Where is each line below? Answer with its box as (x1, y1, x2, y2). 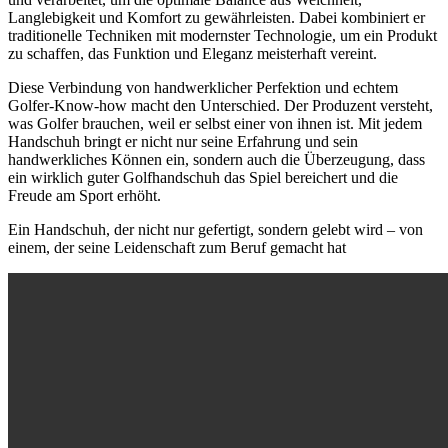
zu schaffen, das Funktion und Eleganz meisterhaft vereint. (8, 45, 377, 63)
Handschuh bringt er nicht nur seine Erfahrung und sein (8, 133, 358, 151)
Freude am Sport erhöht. (8, 187, 161, 205)
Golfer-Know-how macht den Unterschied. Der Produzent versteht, (8, 97, 433, 115)
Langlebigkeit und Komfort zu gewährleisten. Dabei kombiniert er (8, 9, 425, 27)
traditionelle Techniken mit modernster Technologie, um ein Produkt (8, 27, 437, 45)
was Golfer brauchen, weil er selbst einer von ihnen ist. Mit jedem (8, 115, 422, 133)
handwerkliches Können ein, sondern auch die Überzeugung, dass (8, 151, 425, 169)
